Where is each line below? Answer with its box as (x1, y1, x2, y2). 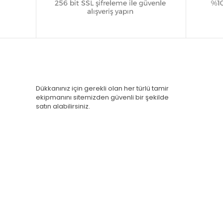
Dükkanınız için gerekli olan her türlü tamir (36, 84, 169, 93)
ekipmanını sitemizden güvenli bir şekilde (36, 93, 169, 102)
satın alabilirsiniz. (36, 102, 92, 111)
